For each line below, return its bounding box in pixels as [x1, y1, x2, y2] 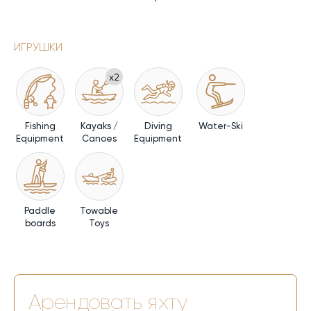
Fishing [24, 121, 56, 132]
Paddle [24, 205, 56, 217]
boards [24, 218, 56, 229]
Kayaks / [80, 121, 118, 132]
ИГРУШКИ [14, 40, 62, 54]
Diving [144, 121, 172, 132]
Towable [80, 205, 118, 217]
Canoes [81, 133, 117, 144]
